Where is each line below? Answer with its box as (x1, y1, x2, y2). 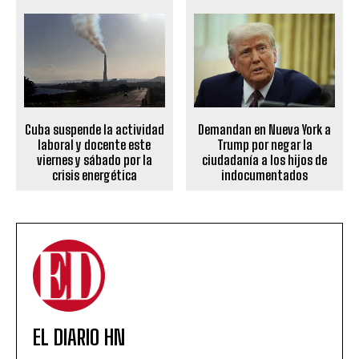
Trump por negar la (216, 137, 313, 153)
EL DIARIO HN (33, 325, 125, 351)
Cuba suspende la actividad (24, 122, 164, 138)
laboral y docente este (38, 137, 151, 153)
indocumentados (221, 167, 309, 184)
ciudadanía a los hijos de (202, 152, 328, 168)
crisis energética (51, 167, 137, 184)
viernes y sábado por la (36, 152, 152, 168)
